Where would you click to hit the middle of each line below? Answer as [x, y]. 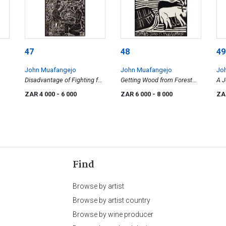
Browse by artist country [111, 201]
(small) [130, 90]
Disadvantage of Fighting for [64, 80]
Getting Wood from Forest [156, 80]
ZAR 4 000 [41, 94]
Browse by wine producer [113, 215]
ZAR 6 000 [136, 94]
